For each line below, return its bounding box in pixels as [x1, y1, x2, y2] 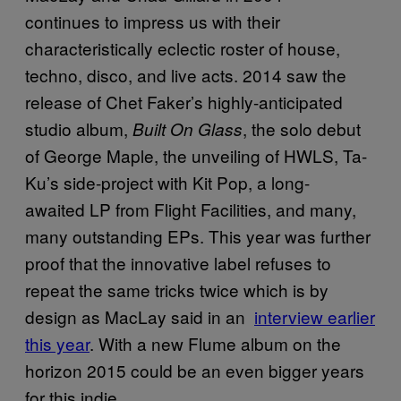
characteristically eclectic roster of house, [25, 36, 340, 61]
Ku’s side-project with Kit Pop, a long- [25, 170, 310, 195]
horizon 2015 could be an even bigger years [25, 358, 364, 383]
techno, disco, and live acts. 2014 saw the [25, 63, 346, 88]
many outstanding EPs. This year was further [25, 224, 371, 249]
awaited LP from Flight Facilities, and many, [25, 197, 356, 222]
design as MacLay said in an [25, 304, 254, 329]
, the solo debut [243, 116, 361, 141]
